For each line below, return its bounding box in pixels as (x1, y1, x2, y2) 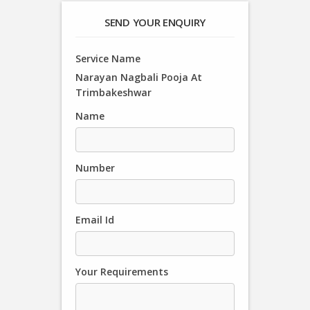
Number (75, 161, 115, 174)
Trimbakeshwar (75, 86, 152, 99)
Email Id (75, 213, 114, 226)
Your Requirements (75, 265, 168, 278)
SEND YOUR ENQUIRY (104, 15, 206, 29)
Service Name (75, 52, 140, 65)
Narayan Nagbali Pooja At (75, 71, 202, 84)
